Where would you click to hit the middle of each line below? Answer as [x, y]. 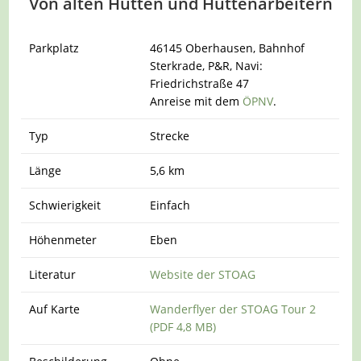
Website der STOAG [203, 275]
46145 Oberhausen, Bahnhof [228, 48]
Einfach [170, 205]
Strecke [170, 136]
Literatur [53, 275]
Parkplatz [54, 48]
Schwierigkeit [65, 205]
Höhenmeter [63, 240]
